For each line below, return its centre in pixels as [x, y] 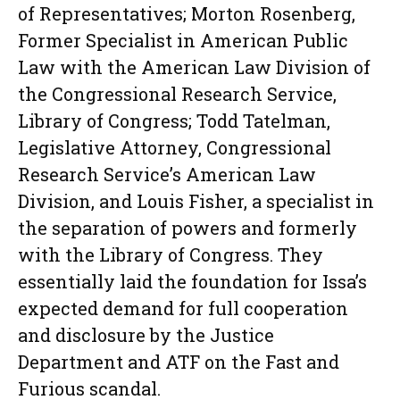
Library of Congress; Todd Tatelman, [174, 121]
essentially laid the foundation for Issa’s [192, 282]
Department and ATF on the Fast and [179, 362]
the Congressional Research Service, [177, 94]
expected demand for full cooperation [183, 308]
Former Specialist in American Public [183, 41]
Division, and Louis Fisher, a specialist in [196, 201]
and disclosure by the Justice [146, 335]
